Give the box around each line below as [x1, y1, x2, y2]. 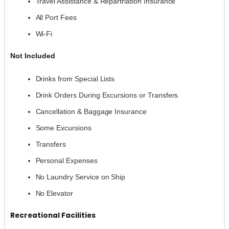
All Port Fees [35, 13, 77, 21]
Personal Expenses [35, 156, 98, 165]
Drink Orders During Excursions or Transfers [35, 90, 178, 99]
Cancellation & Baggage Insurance [35, 107, 147, 116]
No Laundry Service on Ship [35, 172, 126, 181]
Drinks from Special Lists [35, 74, 115, 83]
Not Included [10, 52, 55, 60]
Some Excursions [35, 123, 91, 132]
